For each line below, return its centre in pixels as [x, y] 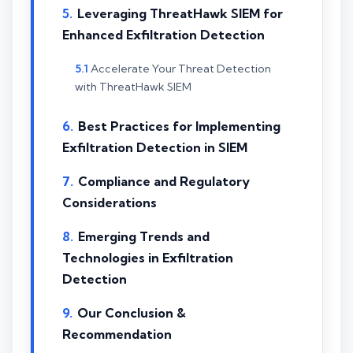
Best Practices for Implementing [179, 126]
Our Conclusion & [132, 313]
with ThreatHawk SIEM [133, 86]
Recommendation [117, 334]
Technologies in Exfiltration [148, 258]
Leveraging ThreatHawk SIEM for [180, 13]
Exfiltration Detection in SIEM [155, 148]
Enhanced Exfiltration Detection [163, 34]
